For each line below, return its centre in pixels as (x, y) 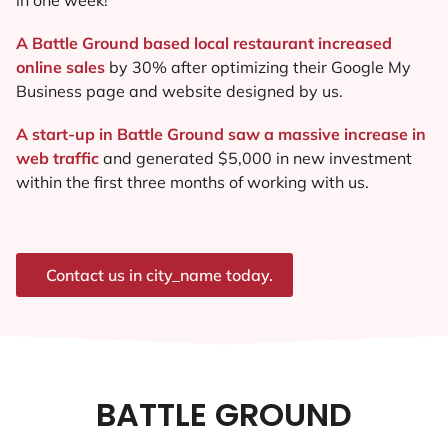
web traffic (59, 158)
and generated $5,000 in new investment (257, 158)
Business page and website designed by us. (179, 90)
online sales (60, 66)
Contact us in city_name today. (159, 275)
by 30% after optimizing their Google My (258, 66)
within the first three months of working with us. (192, 182)
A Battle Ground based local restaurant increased (204, 42)
